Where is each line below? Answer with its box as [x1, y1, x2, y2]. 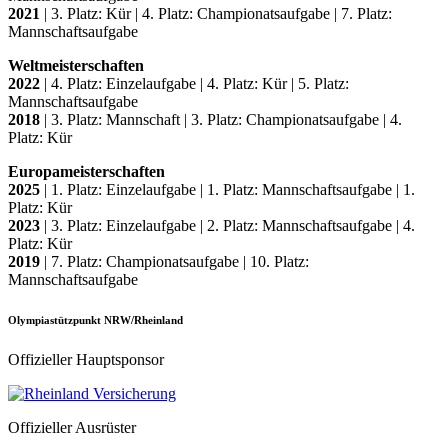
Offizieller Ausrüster [8, 418, 136, 436]
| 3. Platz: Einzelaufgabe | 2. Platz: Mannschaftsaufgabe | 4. [40, 216, 415, 234]
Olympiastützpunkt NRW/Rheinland [8, 313, 183, 326]
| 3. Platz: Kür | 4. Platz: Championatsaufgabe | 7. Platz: [44, 4, 392, 22]
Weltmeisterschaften [8, 56, 144, 74]
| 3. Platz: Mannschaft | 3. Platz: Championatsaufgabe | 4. [44, 110, 402, 128]
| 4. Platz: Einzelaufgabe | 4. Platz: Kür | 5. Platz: [44, 74, 349, 92]
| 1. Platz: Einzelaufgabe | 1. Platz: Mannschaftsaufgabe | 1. [40, 180, 415, 198]
